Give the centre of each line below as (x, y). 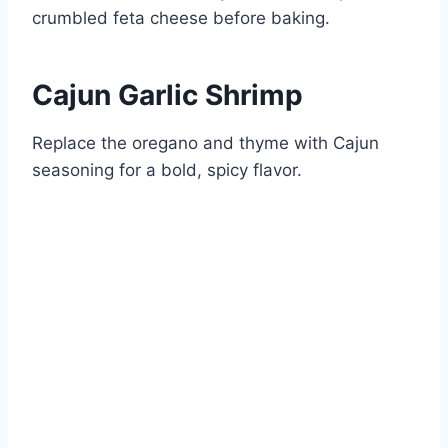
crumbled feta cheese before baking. (181, 18)
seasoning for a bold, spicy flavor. (167, 170)
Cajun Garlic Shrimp (167, 95)
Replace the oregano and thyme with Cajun (205, 143)
